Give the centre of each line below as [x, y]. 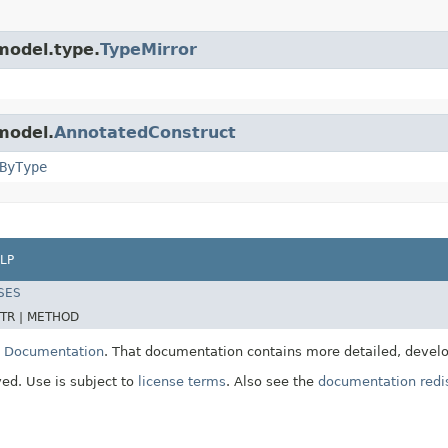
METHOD [53, 317]
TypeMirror [148, 49]
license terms [182, 382]
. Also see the [272, 382]
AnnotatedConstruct [145, 132]
